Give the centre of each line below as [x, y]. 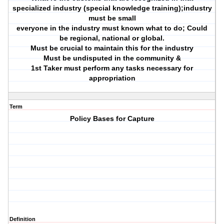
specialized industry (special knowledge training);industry [112, 8]
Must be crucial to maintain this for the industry [112, 48]
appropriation [112, 78]
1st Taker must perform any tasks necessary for [112, 68]
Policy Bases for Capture [112, 119]
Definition [22, 219]
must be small [112, 18]
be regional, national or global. [112, 38]
